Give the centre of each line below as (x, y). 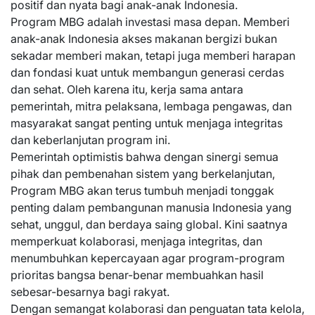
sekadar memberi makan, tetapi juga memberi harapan (153, 56)
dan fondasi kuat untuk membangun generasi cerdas (147, 72)
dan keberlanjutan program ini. (90, 140)
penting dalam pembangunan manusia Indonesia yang (151, 207)
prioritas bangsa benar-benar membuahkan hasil (137, 275)
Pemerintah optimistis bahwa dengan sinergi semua (144, 157)
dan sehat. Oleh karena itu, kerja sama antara (127, 89)
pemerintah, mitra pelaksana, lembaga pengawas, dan (151, 106)
